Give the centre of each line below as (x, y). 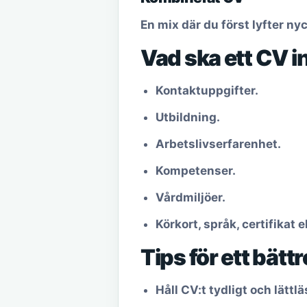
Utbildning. (188, 117)
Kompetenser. (196, 171)
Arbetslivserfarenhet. (218, 144)
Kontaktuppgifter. (207, 90)
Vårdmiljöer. (191, 197)
